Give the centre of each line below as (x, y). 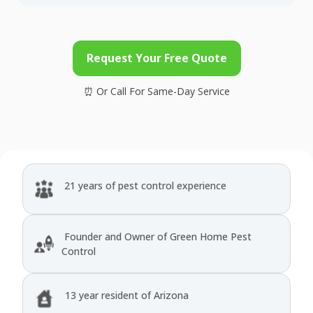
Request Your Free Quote (156, 58)
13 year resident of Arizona (125, 295)
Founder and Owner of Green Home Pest (156, 236)
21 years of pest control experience (144, 185)
